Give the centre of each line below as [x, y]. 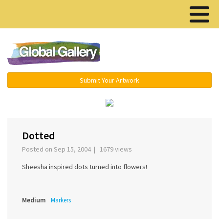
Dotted [39, 136]
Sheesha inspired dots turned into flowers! [85, 167]
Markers [61, 200]
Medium [34, 200]
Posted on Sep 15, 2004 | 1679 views [78, 149]
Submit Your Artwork [109, 80]
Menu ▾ [166, 54]
